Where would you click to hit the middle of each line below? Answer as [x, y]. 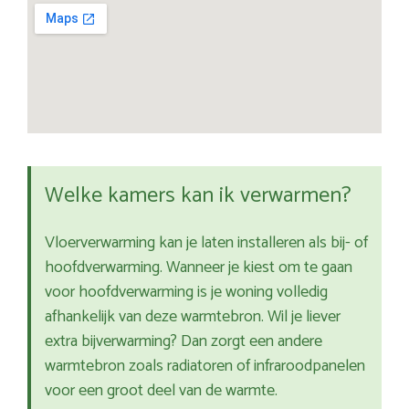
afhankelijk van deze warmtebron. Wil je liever [193, 317]
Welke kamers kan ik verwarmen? [198, 196]
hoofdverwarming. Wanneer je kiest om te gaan [199, 268]
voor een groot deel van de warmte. [161, 391]
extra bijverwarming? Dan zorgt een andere [184, 342]
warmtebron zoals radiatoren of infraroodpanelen [205, 367]
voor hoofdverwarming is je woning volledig [186, 293]
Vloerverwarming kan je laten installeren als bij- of [206, 243]
